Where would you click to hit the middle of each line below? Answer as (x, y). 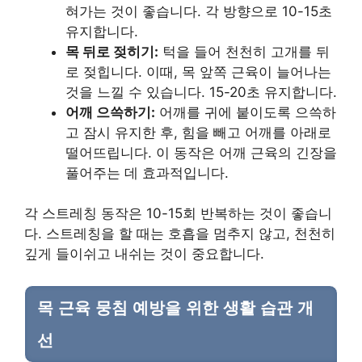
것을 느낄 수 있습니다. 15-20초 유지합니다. (201, 92)
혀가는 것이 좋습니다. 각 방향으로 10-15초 (199, 11)
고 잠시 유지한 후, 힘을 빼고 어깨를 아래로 (198, 132)
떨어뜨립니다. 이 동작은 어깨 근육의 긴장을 (201, 152)
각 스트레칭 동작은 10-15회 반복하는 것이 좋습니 (178, 214)
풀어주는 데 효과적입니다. (147, 173)
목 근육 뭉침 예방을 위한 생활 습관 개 (175, 307)
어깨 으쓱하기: (110, 112)
